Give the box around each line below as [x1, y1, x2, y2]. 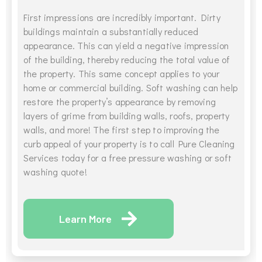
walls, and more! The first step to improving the [23, 123, 220, 136]
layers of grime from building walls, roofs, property [23, 109, 230, 122]
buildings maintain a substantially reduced [23, 25, 199, 38]
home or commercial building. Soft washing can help [23, 81, 238, 94]
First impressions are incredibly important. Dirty [23, 11, 220, 24]
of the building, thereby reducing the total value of [23, 53, 230, 66]
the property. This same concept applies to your [23, 67, 220, 80]
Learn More [59, 212, 112, 225]
